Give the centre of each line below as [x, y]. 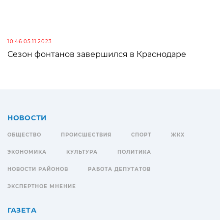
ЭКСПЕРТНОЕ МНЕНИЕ [42, 187]
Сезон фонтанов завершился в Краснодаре [97, 55]
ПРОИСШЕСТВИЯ [86, 135]
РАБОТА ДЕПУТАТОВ [119, 169]
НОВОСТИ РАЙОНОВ [38, 169]
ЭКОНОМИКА [27, 152]
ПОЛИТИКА [134, 152]
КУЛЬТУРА [82, 152]
